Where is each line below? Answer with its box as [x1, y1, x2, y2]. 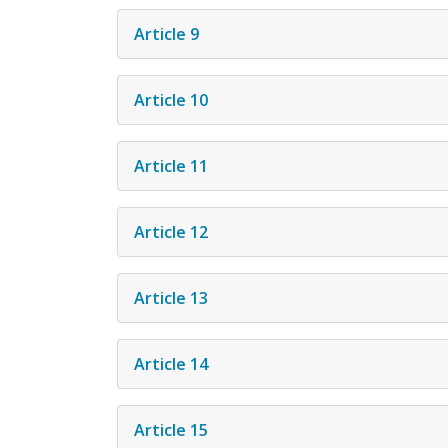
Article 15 [134, 418, 208, 441]
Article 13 [134, 286, 208, 309]
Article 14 [134, 352, 208, 375]
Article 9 [134, 22, 199, 45]
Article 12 [134, 220, 208, 243]
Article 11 [134, 154, 208, 177]
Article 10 [134, 88, 208, 111]
